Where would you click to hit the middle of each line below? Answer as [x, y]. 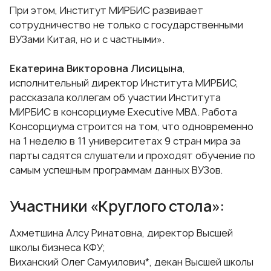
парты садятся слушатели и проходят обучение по [132, 156]
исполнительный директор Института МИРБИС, [124, 83]
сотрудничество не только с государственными [126, 25]
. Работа [217, 112]
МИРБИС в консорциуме [69, 112]
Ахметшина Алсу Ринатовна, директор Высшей [121, 233]
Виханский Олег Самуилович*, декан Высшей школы [132, 262]
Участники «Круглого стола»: [117, 207]
